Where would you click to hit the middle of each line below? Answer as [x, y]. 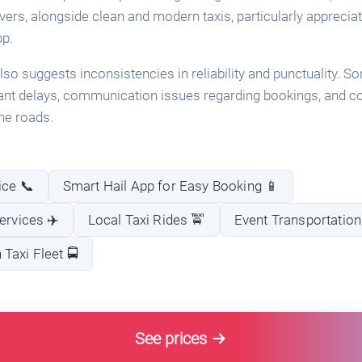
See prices [170, 339]
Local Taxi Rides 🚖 [146, 219]
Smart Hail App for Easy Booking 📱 [171, 185]
